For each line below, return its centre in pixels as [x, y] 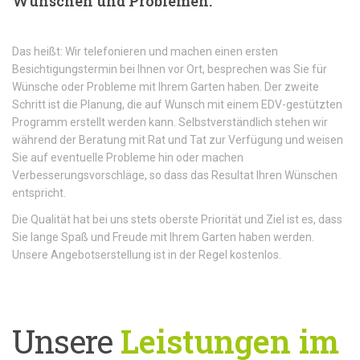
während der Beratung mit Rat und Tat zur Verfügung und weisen [178, 140]
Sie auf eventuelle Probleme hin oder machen [128, 157]
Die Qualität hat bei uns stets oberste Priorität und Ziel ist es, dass [177, 219]
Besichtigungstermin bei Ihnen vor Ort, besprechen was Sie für [170, 69]
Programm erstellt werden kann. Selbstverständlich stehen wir [170, 122]
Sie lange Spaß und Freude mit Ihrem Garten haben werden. [163, 237]
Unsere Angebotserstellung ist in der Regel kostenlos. [147, 255]
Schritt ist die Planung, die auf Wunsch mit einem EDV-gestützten [177, 104]
